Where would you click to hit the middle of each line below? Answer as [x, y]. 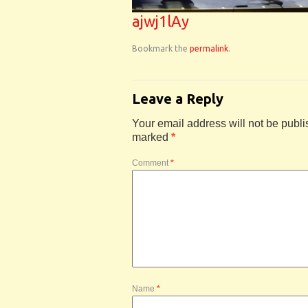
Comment [151, 163]
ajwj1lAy [161, 21]
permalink [209, 49]
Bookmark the [161, 49]
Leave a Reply [178, 99]
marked [152, 137]
